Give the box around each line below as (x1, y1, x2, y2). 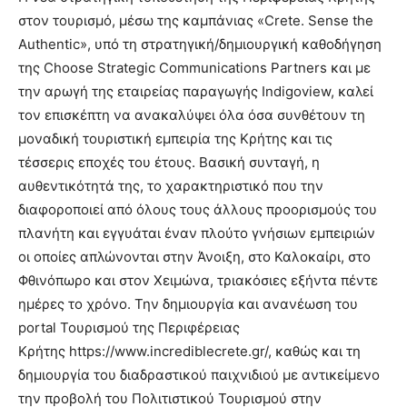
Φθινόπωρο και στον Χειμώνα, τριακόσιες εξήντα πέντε (18, 271, 378, 289)
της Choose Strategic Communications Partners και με (18, 58, 371, 76)
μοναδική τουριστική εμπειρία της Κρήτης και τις (18, 129, 333, 147)
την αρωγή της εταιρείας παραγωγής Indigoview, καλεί (18, 82, 373, 100)
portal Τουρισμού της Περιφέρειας (18, 318, 240, 336)
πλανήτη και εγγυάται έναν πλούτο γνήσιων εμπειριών (18, 223, 375, 242)
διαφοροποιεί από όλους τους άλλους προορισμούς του (18, 200, 377, 218)
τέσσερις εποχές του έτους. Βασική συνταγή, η (18, 153, 320, 171)
